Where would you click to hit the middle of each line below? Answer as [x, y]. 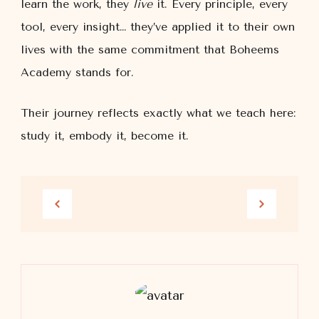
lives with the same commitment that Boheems [150, 49]
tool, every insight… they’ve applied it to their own [158, 27]
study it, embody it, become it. [105, 136]
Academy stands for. [77, 72]
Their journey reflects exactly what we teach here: [158, 113]
